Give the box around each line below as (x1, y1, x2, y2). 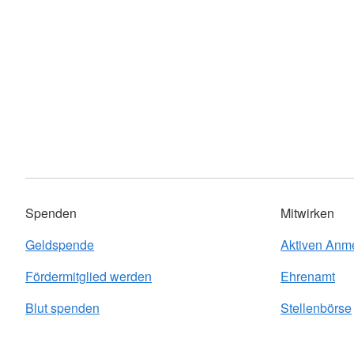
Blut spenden (25, 299, 100, 317)
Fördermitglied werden (25, 267, 152, 285)
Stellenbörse (281, 299, 352, 317)
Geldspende (25, 235, 94, 254)
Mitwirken (281, 204, 334, 222)
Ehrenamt (281, 267, 335, 285)
